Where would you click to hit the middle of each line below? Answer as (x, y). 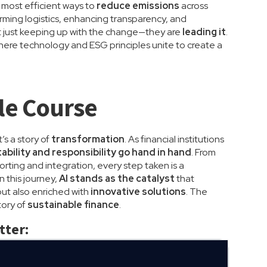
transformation (88, 139)
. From (204, 152)
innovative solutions (139, 192)
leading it (204, 32)
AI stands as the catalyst (117, 178)
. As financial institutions (175, 139)
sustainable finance (74, 205)
